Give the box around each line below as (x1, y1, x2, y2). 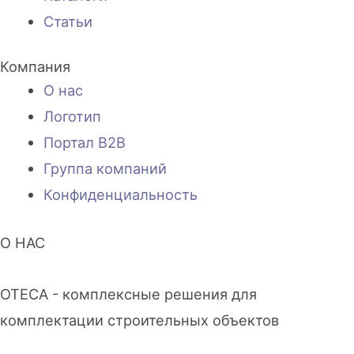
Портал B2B (43, 134, 126, 152)
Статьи (43, 12, 92, 30)
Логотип (43, 107, 101, 126)
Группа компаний (43, 160, 167, 178)
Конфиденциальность (43, 186, 198, 204)
